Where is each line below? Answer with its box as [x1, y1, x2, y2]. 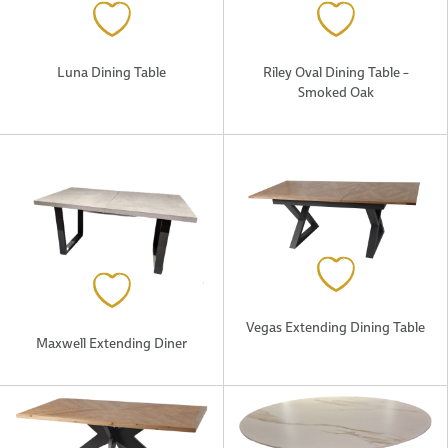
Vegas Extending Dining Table [246, 316, 425, 337]
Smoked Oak [297, 81, 374, 102]
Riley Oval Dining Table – [262, 61, 409, 82]
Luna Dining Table [57, 61, 166, 82]
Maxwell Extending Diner [36, 332, 187, 353]
